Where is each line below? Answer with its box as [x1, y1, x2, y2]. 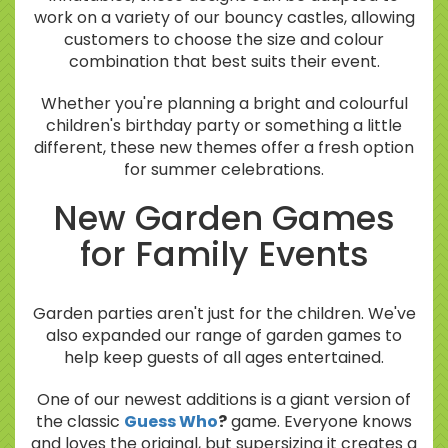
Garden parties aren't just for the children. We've [32, 302, 416, 326]
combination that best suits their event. [68, 50, 380, 74]
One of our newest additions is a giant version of [37, 388, 411, 412]
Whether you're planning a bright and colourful [40, 92, 408, 116]
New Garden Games [53, 195, 395, 243]
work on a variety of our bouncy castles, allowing [33, 6, 415, 30]
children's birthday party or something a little [46, 114, 402, 138]
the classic [36, 410, 124, 434]
